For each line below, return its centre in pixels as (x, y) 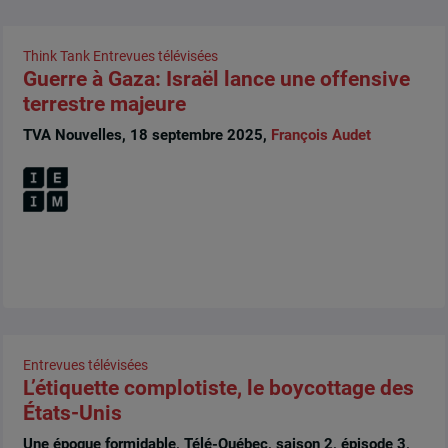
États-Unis (72, 412)
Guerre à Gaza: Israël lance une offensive (216, 79)
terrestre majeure (104, 104)
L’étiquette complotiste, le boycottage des (218, 387)
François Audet (320, 135)
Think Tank (56, 56)
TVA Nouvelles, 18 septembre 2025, (146, 135)
